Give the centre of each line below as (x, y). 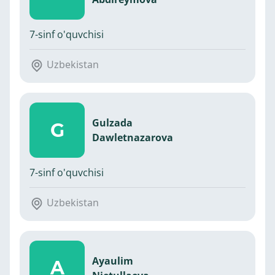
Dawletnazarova (133, 138)
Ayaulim (113, 261)
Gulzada (112, 123)
